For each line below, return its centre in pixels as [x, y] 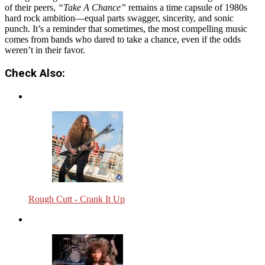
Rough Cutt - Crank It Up [77, 199]
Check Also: [35, 74]
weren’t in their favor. [45, 50]
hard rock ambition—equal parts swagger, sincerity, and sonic [119, 18]
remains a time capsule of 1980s [187, 8]
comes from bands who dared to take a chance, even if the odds [123, 40]
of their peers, [31, 8]
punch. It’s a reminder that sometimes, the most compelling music [126, 29]
